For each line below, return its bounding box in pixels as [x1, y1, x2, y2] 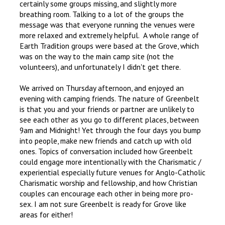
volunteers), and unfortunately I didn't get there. [20, 62, 181, 72]
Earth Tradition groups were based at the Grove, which [20, 41, 199, 51]
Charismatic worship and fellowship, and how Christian [20, 178, 197, 188]
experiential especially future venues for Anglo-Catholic [20, 167, 205, 178]
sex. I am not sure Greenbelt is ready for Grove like [20, 199, 186, 209]
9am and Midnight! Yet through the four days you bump [20, 125, 201, 136]
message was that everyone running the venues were [20, 20, 195, 30]
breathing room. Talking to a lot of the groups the [20, 9, 184, 20]
